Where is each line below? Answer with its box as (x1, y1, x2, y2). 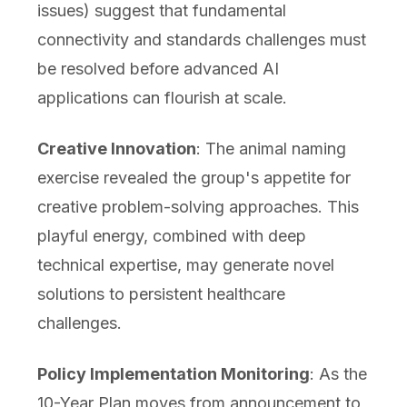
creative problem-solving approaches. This (36, 197, 359, 217)
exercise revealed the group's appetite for (36, 168, 351, 188)
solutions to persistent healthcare (36, 284, 285, 304)
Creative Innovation (36, 139, 196, 159)
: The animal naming (195, 139, 346, 159)
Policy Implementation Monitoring (36, 364, 310, 384)
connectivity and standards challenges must (36, 30, 366, 50)
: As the (309, 364, 367, 384)
